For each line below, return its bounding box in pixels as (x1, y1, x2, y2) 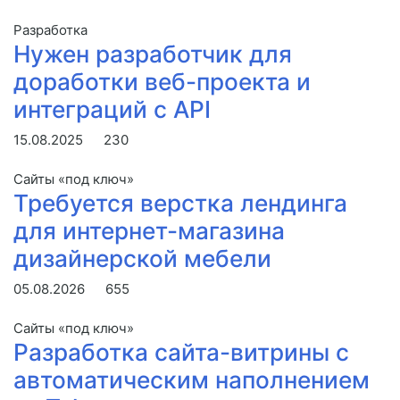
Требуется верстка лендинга (13, 188, 347, 217)
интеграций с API (13, 95, 211, 123)
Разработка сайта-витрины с (13, 337, 349, 366)
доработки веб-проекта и (13, 67, 311, 96)
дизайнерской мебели (13, 244, 271, 272)
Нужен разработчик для (13, 39, 292, 68)
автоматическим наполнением (13, 365, 370, 394)
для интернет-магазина (13, 216, 285, 245)
